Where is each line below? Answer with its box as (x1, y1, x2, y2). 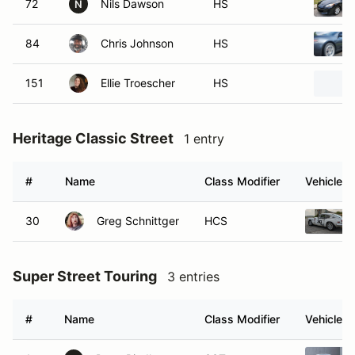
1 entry (184, 131, 224, 147)
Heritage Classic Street (13, 130, 174, 147)
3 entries (167, 269, 219, 284)
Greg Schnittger (97, 214, 179, 227)
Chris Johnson (101, 36, 174, 50)
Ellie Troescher (101, 76, 175, 90)
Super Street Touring (13, 268, 157, 284)
